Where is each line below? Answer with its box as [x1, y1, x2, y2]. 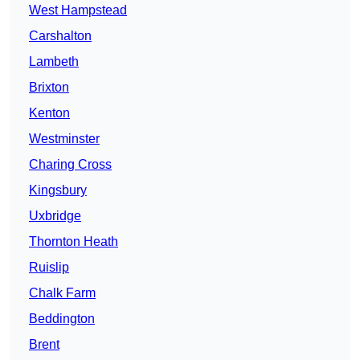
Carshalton [29, 29, 92, 43]
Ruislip [29, 260, 69, 275]
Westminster [29, 132, 100, 146]
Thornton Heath [29, 235, 118, 249]
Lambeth [29, 55, 79, 69]
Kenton [29, 106, 70, 121]
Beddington [29, 312, 95, 326]
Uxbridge [29, 209, 81, 223]
